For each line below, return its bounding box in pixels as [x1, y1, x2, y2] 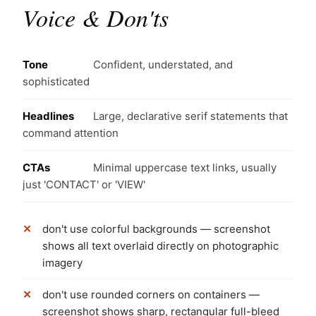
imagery [42, 256, 83, 269]
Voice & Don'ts [23, 1, 169, 33]
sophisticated [23, 75, 90, 88]
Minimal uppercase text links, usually [93, 161, 276, 174]
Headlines [23, 109, 74, 123]
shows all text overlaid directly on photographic [42, 239, 279, 253]
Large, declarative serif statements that [93, 109, 288, 123]
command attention [23, 126, 119, 140]
